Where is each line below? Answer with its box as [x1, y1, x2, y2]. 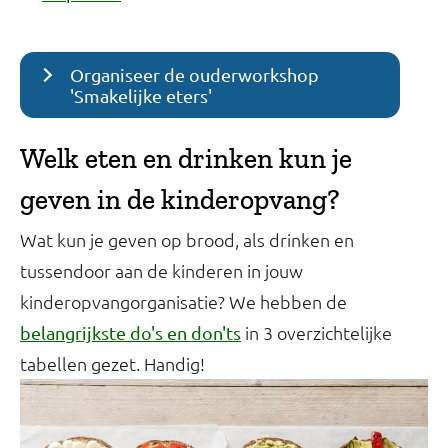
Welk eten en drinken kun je [20, 142, 352, 176]
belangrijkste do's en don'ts [20, 322, 241, 344]
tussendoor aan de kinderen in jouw [20, 259, 303, 283]
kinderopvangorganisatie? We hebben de [20, 290, 347, 314]
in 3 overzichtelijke [241, 321, 392, 345]
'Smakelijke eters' [70, 85, 212, 107]
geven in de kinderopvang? [20, 183, 340, 217]
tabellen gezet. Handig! [20, 352, 205, 376]
